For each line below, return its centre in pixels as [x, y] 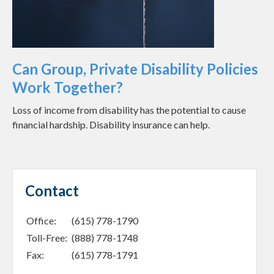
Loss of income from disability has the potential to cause [129, 110]
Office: [42, 221]
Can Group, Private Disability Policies [135, 69]
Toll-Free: [48, 238]
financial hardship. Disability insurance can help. [111, 125]
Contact [52, 191]
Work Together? [68, 87]
